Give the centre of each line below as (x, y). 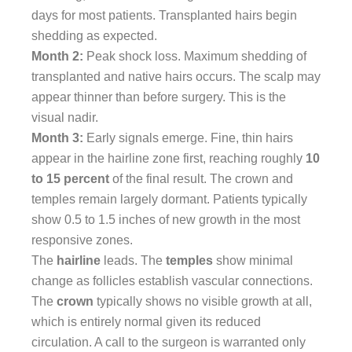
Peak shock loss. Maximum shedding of (195, 56)
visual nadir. (65, 117)
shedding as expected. (94, 35)
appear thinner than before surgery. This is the (159, 97)
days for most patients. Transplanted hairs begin (164, 15)
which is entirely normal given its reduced (146, 321)
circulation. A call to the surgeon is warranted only (169, 342)
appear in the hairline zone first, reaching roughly (169, 158)
